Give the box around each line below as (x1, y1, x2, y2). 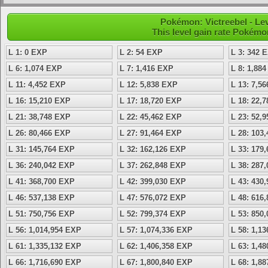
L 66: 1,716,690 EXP (8, 258, 81, 267)
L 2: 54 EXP (120, 48, 163, 57)
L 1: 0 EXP (8, 48, 47, 57)
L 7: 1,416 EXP (120, 64, 173, 73)
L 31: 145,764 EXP (8, 145, 75, 154)
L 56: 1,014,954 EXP (8, 226, 81, 234)
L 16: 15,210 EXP (8, 96, 71, 105)
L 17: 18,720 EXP (120, 96, 182, 105)
